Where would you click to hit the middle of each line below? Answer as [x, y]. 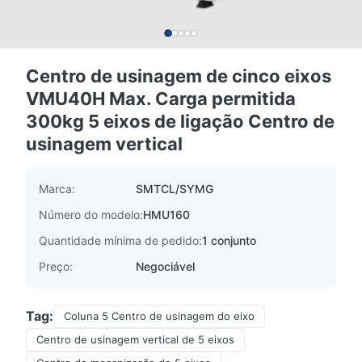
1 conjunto [229, 240]
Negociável [165, 266]
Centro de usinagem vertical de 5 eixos [135, 339]
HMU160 [166, 215]
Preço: [56, 266]
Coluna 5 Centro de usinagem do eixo [159, 316]
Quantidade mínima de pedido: [120, 240]
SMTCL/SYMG [175, 189]
